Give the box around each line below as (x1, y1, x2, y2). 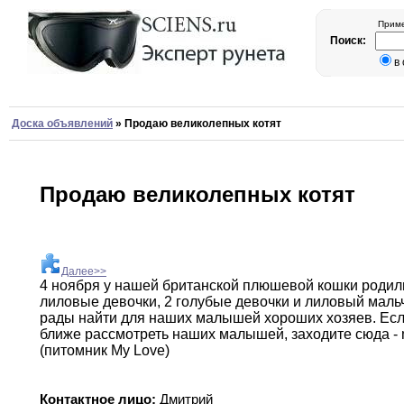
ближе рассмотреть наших (40, 326, 219, 343)
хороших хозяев (264, 310, 372, 326)
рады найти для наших (40, 310, 196, 326)
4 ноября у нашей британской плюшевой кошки (40, 278, 362, 294)
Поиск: (330, 34, 369, 47)
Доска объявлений (12, 117, 113, 130)
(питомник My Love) (40, 343, 170, 359)
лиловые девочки (40, 294, 157, 310)
